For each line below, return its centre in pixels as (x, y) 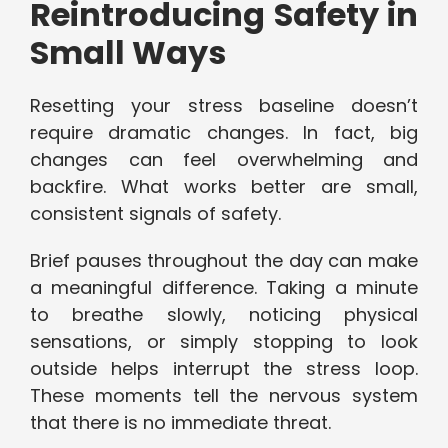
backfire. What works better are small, (224, 187)
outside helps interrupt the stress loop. (224, 369)
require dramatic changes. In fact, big (224, 133)
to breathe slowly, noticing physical (224, 315)
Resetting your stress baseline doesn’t (224, 106)
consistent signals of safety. (155, 214)
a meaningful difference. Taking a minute (224, 288)
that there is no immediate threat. (180, 423)
